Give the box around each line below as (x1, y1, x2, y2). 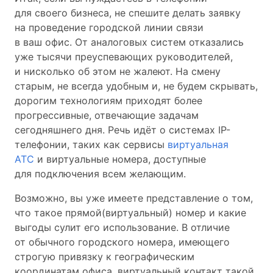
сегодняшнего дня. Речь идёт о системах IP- (15, 124, 230, 136)
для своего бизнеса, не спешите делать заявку (15, 7, 241, 19)
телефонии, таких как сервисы (15, 138, 168, 151)
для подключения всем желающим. (15, 168, 186, 180)
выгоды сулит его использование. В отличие (15, 221, 230, 233)
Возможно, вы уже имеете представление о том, (15, 192, 253, 204)
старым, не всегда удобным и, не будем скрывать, (15, 80, 258, 92)
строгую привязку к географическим (15, 250, 194, 263)
